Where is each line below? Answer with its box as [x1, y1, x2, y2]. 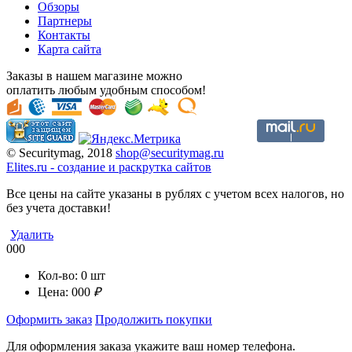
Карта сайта [38, 42, 101, 57]
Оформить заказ [6, 313, 92, 327]
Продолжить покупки [95, 313, 212, 327]
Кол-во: [38, 269, 81, 283]
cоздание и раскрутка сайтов [57, 160, 211, 174]
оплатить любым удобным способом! [6, 83, 206, 97]
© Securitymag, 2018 [6, 146, 115, 160]
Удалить [10, 228, 53, 242]
